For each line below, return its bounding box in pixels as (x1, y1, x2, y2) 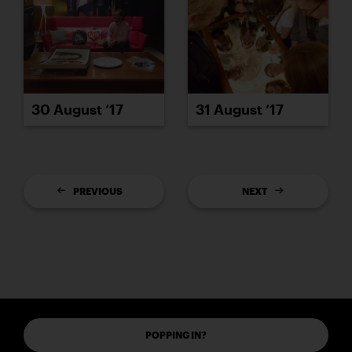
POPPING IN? (145, 329, 207, 340)
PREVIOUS (73, 185, 123, 196)
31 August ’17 (196, 100, 284, 118)
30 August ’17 (31, 100, 123, 118)
